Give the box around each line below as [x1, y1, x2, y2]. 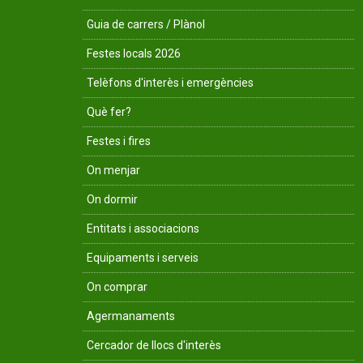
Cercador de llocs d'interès [87, 339, 221, 352]
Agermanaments [87, 310, 175, 322]
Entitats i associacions [87, 222, 199, 235]
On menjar [87, 164, 140, 177]
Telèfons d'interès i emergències [87, 76, 254, 89]
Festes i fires [87, 135, 151, 147]
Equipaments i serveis [87, 251, 199, 264]
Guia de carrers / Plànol [87, 18, 205, 31]
